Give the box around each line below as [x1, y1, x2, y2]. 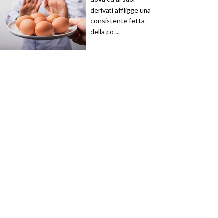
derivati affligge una [91, 6, 151, 14]
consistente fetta [91, 17, 145, 25]
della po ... [91, 27, 120, 36]
